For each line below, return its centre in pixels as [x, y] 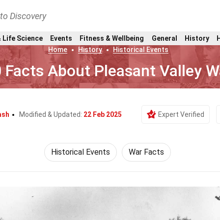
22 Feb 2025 [103, 114]
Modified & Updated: [51, 114]
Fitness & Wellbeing [112, 38]
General [164, 38]
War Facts [146, 152]
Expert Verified [181, 114]
